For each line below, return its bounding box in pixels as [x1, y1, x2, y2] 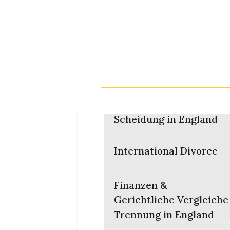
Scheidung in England [114, 113, 218, 125]
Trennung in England [114, 208, 214, 221]
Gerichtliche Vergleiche [114, 194, 228, 206]
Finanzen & [114, 179, 167, 191]
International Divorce [114, 145, 218, 157]
